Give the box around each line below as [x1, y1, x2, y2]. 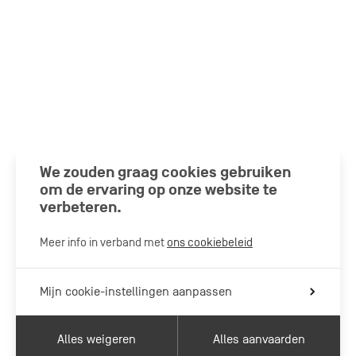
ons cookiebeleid [167, 235, 253, 249]
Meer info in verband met [40, 235, 167, 249]
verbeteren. [40, 198, 122, 217]
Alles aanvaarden [213, 332, 305, 346]
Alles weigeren [57, 332, 136, 346]
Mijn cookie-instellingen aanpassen [40, 284, 232, 299]
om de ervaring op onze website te [40, 180, 277, 199]
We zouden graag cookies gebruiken [40, 163, 291, 182]
